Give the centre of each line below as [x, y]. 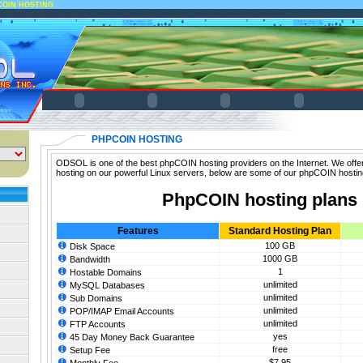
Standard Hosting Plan [280, 231]
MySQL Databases [106, 286]
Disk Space [91, 247]
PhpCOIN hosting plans [259, 199]
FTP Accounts [96, 325]
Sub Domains [95, 299]
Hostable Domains [105, 273]
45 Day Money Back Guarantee [131, 337]
